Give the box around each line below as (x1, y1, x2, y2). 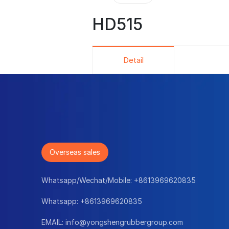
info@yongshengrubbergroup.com (65, 217, 183, 228)
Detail (123, 54, 144, 65)
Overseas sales (49, 147, 100, 158)
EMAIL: (41, 217, 65, 228)
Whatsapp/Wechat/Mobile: (41, 175, 134, 186)
